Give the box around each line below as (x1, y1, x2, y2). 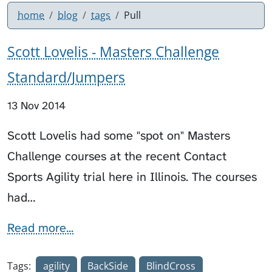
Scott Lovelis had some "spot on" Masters (7, 127, 230, 143)
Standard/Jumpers (7, 67, 125, 87)
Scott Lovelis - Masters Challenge (7, 41, 219, 61)
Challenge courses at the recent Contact (7, 148, 226, 164)
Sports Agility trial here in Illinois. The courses (7, 168, 257, 185)
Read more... (7, 219, 73, 236)
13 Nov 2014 (7, 98, 66, 113)
